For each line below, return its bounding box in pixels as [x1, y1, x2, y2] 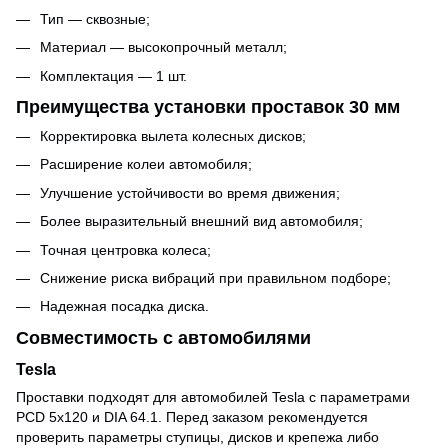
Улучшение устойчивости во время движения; [40, 184, 340, 201]
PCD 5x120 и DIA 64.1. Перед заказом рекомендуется [16, 409, 368, 426]
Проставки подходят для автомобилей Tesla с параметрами [16, 389, 410, 406]
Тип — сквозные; [40, 10, 150, 27]
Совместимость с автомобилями [16, 327, 311, 348]
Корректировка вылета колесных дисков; [40, 128, 306, 145]
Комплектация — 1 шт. [40, 67, 187, 84]
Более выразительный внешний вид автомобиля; [40, 213, 363, 230]
